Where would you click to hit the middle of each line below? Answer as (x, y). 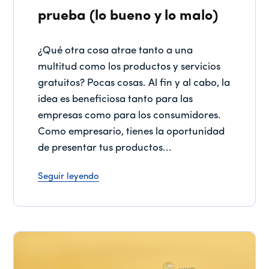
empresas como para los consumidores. (130, 116)
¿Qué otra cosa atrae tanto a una (116, 51)
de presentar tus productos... (105, 148)
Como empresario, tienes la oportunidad (131, 132)
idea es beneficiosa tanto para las (116, 100)
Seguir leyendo (69, 177)
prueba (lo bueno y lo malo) (128, 17)
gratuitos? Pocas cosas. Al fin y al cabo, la (134, 83)
